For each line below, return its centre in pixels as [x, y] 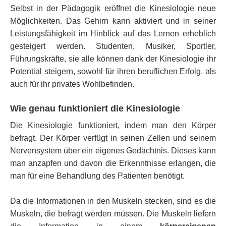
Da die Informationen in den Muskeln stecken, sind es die [113, 201]
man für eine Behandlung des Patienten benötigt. [97, 176]
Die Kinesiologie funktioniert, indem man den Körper [113, 125]
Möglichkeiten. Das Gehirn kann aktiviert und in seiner [113, 21]
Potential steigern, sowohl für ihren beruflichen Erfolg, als [113, 71]
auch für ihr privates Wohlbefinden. [72, 84]
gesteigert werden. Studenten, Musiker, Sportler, [113, 46]
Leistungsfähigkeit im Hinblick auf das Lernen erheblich [113, 33]
